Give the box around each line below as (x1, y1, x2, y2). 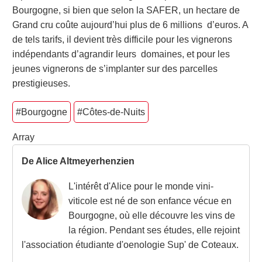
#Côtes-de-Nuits (77, 107, 145, 118)
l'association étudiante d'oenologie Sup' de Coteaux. (22, 239, 239, 250)
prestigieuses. (12, 78, 75, 89)
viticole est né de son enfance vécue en (68, 195, 232, 206)
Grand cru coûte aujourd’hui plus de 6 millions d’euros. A (12, 20, 248, 30)
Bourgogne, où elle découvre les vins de (68, 210, 235, 220)
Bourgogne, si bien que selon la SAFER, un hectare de (12, 5, 240, 16)
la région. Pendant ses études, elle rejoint (68, 225, 240, 235)
